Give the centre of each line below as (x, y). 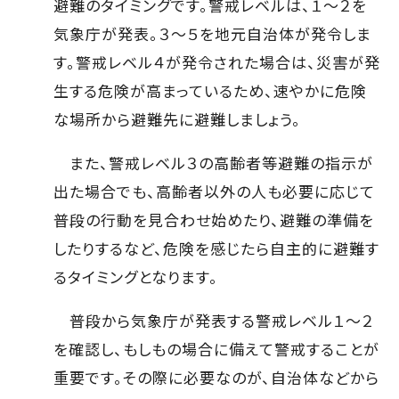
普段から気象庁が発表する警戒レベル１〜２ (214, 320)
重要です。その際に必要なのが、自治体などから (217, 377)
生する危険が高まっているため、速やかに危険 (211, 90)
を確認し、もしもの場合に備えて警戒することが (217, 349)
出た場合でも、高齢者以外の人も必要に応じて (215, 191)
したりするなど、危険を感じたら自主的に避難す (217, 248)
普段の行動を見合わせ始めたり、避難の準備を (214, 220)
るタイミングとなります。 (136, 277)
